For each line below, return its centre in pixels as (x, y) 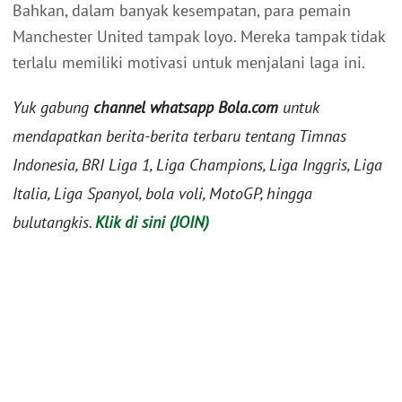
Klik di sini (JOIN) (152, 223)
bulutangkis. (54, 223)
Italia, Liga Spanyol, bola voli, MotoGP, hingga (162, 194)
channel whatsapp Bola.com (186, 108)
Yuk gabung (53, 108)
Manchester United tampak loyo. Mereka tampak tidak (199, 37)
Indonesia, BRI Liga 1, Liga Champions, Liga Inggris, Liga (197, 165)
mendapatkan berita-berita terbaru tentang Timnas (179, 136)
